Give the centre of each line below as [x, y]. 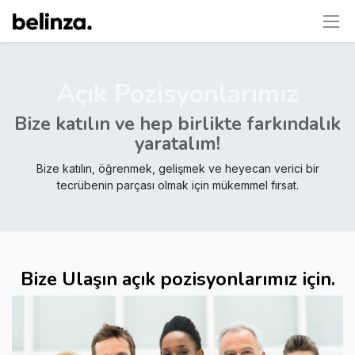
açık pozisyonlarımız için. [226, 279]
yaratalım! [177, 143]
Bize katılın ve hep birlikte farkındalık [177, 124]
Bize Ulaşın [69, 279]
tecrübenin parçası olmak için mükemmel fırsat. [177, 185]
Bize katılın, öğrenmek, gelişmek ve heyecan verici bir [177, 168]
